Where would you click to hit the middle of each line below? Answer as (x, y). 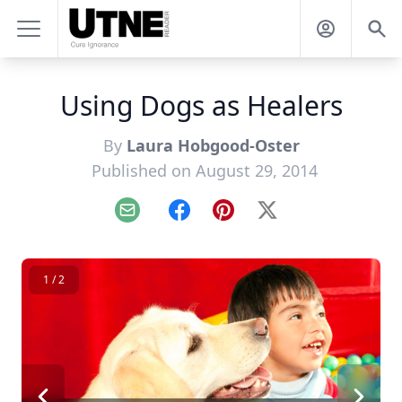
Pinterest (253, 219)
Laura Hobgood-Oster (213, 145)
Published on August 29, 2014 (205, 170)
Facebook (210, 219)
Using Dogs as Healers (201, 105)
